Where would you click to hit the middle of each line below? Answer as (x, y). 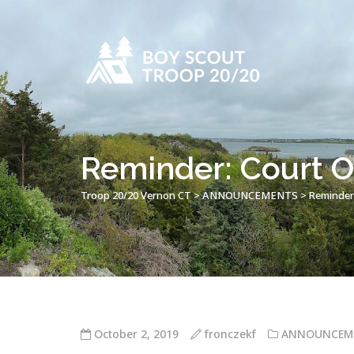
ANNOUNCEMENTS (250, 195)
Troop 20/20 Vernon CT (136, 195)
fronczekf (230, 334)
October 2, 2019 (135, 334)
